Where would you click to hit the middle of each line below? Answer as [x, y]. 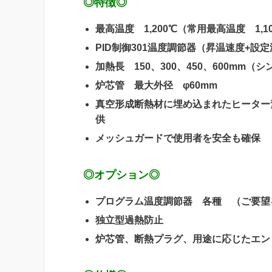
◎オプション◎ [121, 175]
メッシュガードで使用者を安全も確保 [178, 138]
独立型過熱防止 [129, 220]
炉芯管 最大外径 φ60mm [156, 86]
